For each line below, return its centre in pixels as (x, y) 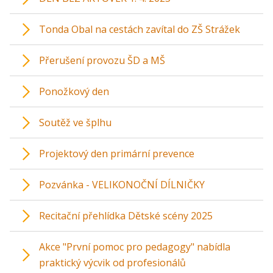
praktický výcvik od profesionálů (112, 262)
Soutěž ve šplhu (75, 122)
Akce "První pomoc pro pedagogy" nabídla (135, 246)
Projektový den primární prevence (117, 153)
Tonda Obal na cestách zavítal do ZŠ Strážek (140, 29)
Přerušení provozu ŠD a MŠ (102, 60)
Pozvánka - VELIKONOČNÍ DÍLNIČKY (122, 184)
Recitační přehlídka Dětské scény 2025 (126, 215)
